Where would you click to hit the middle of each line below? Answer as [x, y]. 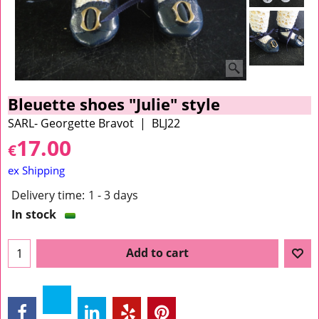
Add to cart [157, 252]
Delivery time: [48, 195]
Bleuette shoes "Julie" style [114, 104]
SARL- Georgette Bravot [71, 124]
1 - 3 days [113, 195]
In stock [34, 214]
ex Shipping [36, 171]
